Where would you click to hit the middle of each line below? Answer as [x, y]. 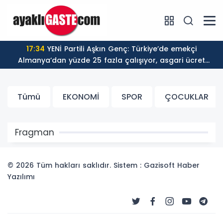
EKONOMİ [81, 97]
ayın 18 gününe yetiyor [111, 72]
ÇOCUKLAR [187, 97]
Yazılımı [21, 177]
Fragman [35, 132]
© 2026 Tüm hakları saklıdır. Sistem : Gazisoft [92, 165]
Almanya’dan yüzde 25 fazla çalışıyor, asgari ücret [111, 60]
